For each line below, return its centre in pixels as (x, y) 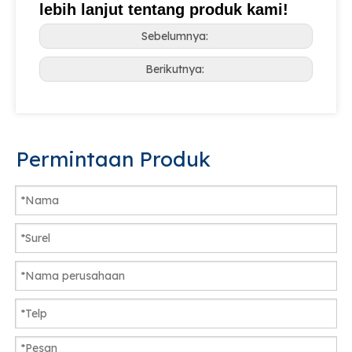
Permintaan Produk (113, 159)
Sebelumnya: (176, 36)
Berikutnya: (176, 69)
